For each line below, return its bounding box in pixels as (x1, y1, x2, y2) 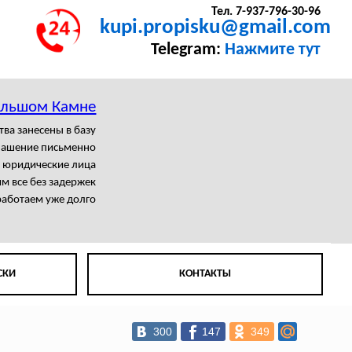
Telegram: (150, 42, 225, 59)
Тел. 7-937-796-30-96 (211, 5, 321, 19)
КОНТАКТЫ (178, 268, 231, 280)
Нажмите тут (224, 42, 321, 59)
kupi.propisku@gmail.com (100, 17, 332, 39)
